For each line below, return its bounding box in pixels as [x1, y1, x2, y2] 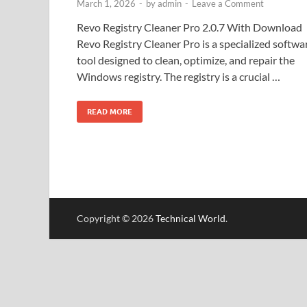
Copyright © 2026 [77, 212, 156, 224]
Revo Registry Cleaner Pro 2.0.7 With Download [77, 20, 302, 34]
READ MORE [87, 106, 132, 116]
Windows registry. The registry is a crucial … [77, 69, 280, 83]
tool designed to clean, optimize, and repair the [77, 53, 295, 66]
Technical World [156, 212, 225, 224]
